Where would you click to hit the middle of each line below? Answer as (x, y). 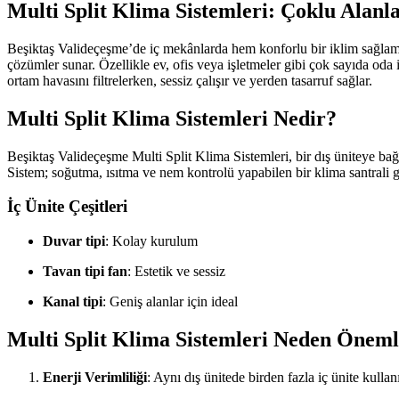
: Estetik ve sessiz (176, 271)
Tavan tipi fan (85, 271)
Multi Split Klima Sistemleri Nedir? (172, 118)
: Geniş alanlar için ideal (170, 301)
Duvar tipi (74, 240)
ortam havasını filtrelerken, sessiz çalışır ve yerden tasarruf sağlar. (190, 80)
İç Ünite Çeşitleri (67, 207)
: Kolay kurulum (151, 240)
